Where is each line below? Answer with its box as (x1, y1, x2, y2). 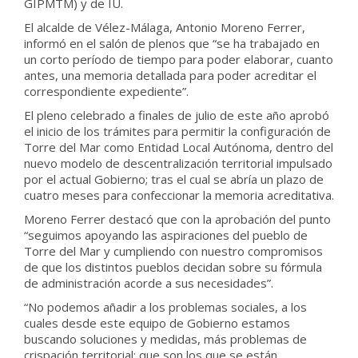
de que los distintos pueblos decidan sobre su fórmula (24, 259, 322, 275)
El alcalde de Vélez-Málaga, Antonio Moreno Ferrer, (24, 19, 305, 35)
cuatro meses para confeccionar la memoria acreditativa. (24, 187, 334, 203)
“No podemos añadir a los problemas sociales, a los (24, 299, 307, 315)
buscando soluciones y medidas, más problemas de (24, 331, 307, 347)
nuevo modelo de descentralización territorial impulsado (24, 155, 332, 171)
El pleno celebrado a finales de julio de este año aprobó (24, 107, 329, 123)
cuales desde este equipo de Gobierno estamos (24, 315, 290, 331)
